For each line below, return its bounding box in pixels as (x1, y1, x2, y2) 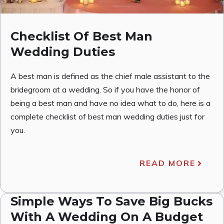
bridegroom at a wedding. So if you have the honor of (10, 84, 200, 95)
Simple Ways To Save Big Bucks (10, 194, 212, 209)
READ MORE (139, 158, 195, 168)
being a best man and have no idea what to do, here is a (10, 98, 210, 108)
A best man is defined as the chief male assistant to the (10, 71, 210, 81)
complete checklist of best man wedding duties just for (10, 111, 204, 122)
